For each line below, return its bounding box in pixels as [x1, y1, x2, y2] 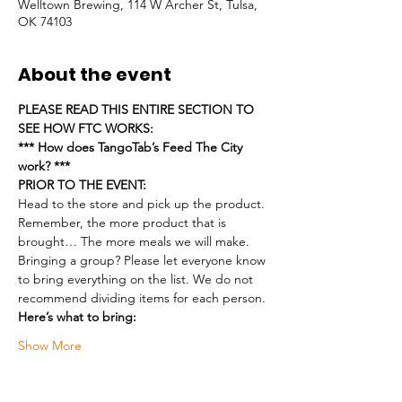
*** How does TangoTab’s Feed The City [18, 139, 246, 156]
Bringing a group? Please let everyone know [18, 252, 269, 269]
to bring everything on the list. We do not [18, 271, 257, 288]
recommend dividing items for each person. [18, 290, 266, 307]
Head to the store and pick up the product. [18, 196, 268, 213]
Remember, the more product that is [18, 214, 230, 232]
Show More [18, 337, 82, 354]
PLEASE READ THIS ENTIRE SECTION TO [18, 101, 258, 118]
